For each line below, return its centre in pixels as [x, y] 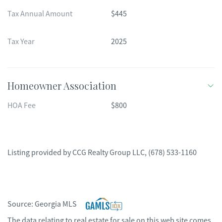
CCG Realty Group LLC [109, 153]
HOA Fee [22, 106]
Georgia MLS [56, 204]
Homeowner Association [62, 85]
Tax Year [21, 42]
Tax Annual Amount [40, 14]
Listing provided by [40, 153]
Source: [21, 204]
